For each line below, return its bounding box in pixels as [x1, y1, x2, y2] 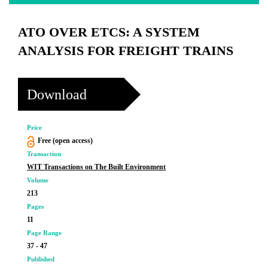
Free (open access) [37, 136, 93, 145]
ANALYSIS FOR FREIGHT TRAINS [18, 43, 233, 58]
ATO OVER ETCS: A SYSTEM [18, 25, 200, 39]
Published [27, 255, 54, 263]
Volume [27, 176, 48, 184]
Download [27, 86, 87, 102]
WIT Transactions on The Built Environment [27, 163, 166, 171]
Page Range [27, 229, 62, 236]
